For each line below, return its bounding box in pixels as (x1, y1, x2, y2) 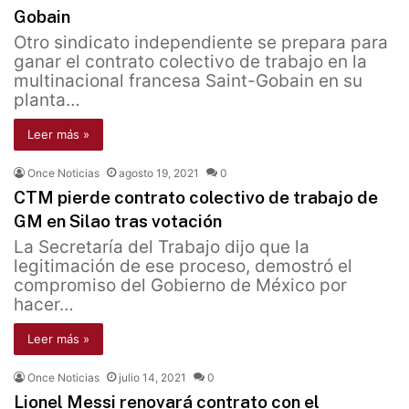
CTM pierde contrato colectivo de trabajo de (14, 187, 378, 208)
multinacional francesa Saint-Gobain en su (14, 70, 362, 92)
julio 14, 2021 (119, 371, 186, 385)
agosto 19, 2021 (119, 166, 199, 181)
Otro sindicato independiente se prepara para (14, 32, 388, 54)
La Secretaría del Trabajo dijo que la (14, 236, 309, 258)
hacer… (14, 294, 74, 316)
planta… (14, 89, 80, 111)
